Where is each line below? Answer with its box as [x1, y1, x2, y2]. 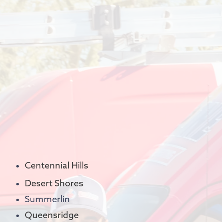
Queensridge [25, 210, 79, 221]
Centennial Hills [25, 160, 88, 171]
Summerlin [25, 194, 70, 205]
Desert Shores [25, 178, 83, 189]
